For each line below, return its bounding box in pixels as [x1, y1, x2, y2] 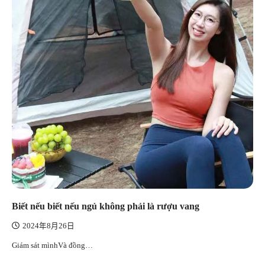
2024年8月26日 [22, 221, 75, 230]
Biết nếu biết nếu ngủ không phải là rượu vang [12, 201, 199, 211]
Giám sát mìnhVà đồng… [12, 240, 93, 250]
